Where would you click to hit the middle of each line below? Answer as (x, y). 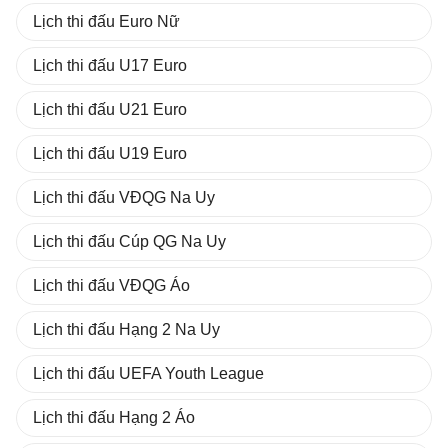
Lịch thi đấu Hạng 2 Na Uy (126, 329)
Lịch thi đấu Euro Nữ (106, 21)
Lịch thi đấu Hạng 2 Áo (114, 417)
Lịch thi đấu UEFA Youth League (148, 373)
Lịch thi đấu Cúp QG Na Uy (129, 241)
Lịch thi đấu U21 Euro (110, 109)
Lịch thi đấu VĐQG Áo (111, 285)
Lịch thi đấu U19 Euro (110, 153)
